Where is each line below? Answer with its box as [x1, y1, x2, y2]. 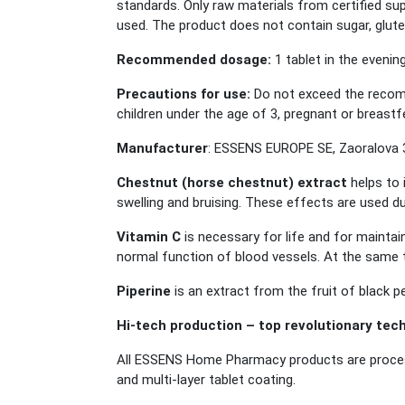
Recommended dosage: [117, 52, 271, 69]
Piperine [117, 283, 171, 300]
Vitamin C [117, 229, 181, 246]
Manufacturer [117, 140, 208, 157]
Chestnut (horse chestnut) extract [117, 174, 347, 192]
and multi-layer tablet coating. [117, 372, 296, 389]
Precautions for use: [117, 86, 250, 103]
